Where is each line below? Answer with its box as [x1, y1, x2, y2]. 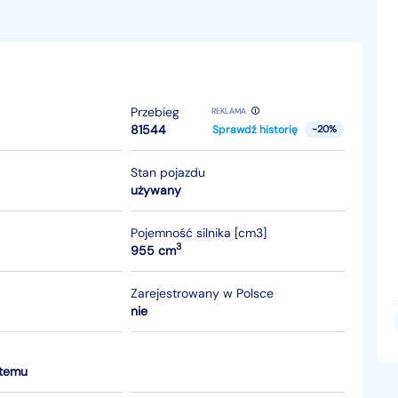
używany [130, 181, 181, 198]
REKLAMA [211, 106, 246, 116]
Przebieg [130, 103, 179, 120]
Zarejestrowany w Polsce [130, 284, 274, 301]
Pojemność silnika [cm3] [130, 224, 267, 241]
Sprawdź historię [211, 122, 298, 137]
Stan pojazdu [130, 163, 205, 180]
